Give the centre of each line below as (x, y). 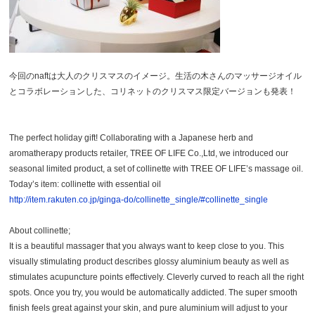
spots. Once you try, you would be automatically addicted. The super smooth (154, 292)
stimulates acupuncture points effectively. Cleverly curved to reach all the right (157, 277)
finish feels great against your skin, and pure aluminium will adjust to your (149, 308)
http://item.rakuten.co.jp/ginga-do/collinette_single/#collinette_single (139, 199)
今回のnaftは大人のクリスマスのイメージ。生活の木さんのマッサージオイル (156, 76)
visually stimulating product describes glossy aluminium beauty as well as (149, 261)
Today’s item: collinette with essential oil (85, 184)
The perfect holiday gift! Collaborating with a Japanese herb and (131, 137)
